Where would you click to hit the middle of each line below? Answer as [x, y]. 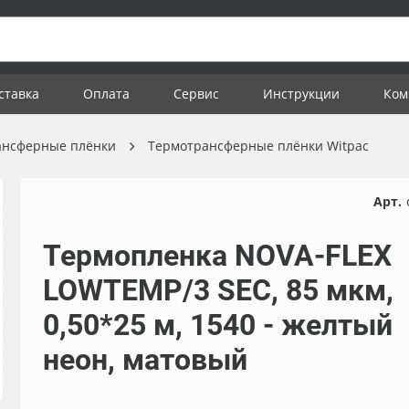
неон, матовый [145, 360]
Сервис [196, 94]
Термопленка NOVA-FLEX [217, 256]
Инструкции [301, 94]
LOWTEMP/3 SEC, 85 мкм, [218, 290]
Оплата [106, 94]
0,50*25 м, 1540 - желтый [217, 325]
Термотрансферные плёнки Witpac [258, 146]
